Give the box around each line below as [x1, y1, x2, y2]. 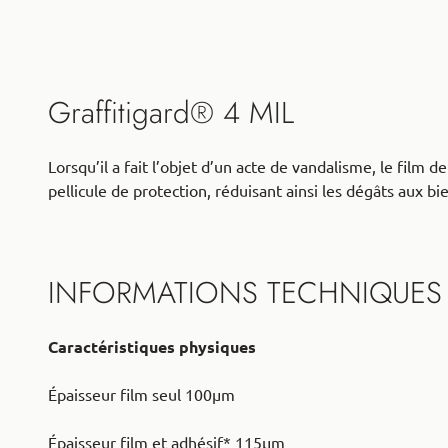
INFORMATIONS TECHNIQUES [48, 270, 442, 314]
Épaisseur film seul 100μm [48, 385, 235, 404]
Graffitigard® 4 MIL [48, 90, 294, 134]
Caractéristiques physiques [48, 337, 256, 356]
